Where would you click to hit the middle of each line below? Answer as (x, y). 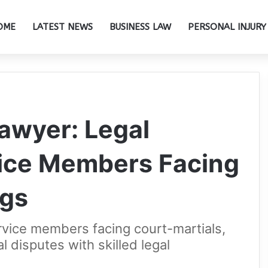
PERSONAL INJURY (227, 27)
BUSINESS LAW (140, 27)
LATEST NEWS (63, 27)
